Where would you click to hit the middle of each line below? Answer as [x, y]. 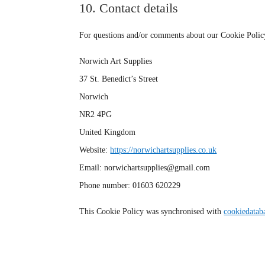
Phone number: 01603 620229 [130, 185]
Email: [92, 167]
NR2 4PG [96, 114]
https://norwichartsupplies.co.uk [164, 150]
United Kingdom [108, 132]
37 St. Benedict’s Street [119, 79]
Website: [95, 150]
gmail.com [193, 167]
